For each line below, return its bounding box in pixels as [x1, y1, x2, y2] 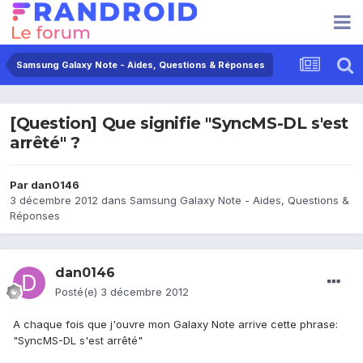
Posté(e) [55, 285, 100, 299]
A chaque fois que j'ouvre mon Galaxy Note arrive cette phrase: [13, 318, 338, 331]
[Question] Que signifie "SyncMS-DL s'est [10, 113, 349, 134]
